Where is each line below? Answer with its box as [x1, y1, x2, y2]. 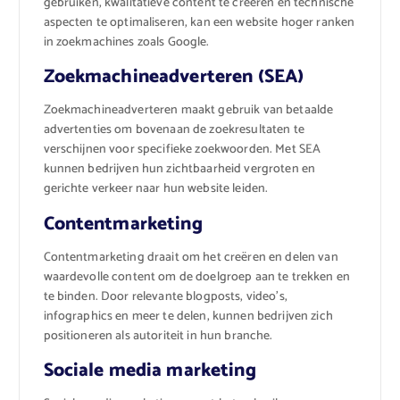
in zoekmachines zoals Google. [43, 32, 210, 54]
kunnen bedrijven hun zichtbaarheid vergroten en [43, 159, 316, 180]
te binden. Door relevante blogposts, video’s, [43, 286, 287, 307]
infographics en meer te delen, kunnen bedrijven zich [43, 305, 333, 327]
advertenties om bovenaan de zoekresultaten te [43, 120, 304, 141]
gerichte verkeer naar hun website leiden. [43, 179, 269, 200]
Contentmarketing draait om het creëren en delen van [43, 246, 338, 268]
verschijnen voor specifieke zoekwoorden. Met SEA [43, 139, 321, 161]
